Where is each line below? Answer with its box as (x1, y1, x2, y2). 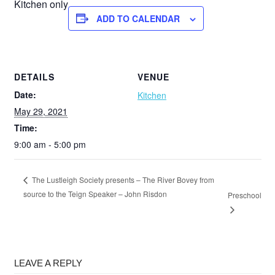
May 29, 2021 (14, 105, 68, 118)
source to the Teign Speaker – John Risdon (23, 188, 167, 199)
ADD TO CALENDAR (96, 12, 180, 25)
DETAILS (14, 71, 55, 83)
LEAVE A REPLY (14, 258, 82, 269)
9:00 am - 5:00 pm (14, 138, 86, 151)
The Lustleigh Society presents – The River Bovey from (29, 174, 214, 185)
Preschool (227, 189, 261, 200)
